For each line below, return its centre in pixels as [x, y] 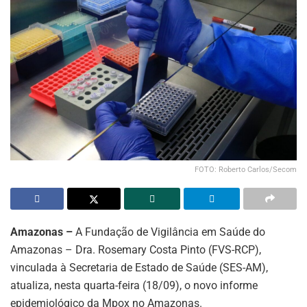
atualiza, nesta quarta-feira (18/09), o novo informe [134, 285]
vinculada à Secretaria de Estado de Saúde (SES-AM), [139, 267]
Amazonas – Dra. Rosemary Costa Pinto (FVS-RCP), [136, 249]
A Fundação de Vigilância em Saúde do [169, 232]
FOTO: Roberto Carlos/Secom [246, 169]
